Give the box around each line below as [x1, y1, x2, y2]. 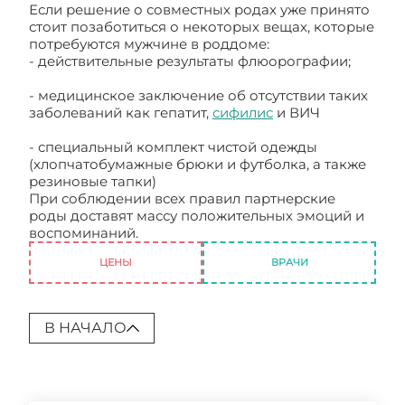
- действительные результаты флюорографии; [29, 52, 351, 70]
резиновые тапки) [29, 173, 156, 190]
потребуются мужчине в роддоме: [29, 35, 269, 52]
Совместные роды [142, 224, 271, 241]
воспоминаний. [29, 224, 142, 241]
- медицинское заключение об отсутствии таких [29, 87, 368, 104]
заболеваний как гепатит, [29, 104, 212, 121]
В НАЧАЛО [44, 319, 127, 336]
